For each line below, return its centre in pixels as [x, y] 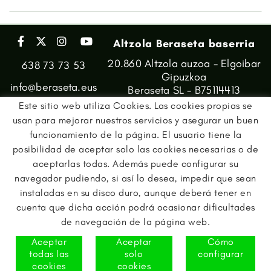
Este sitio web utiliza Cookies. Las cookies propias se [135, 106]
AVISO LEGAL [54, 262]
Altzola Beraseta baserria [184, 44]
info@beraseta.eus [54, 87]
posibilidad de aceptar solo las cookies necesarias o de [135, 149]
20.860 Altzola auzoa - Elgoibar [184, 64]
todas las [49, 254]
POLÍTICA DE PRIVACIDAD [125, 262]
